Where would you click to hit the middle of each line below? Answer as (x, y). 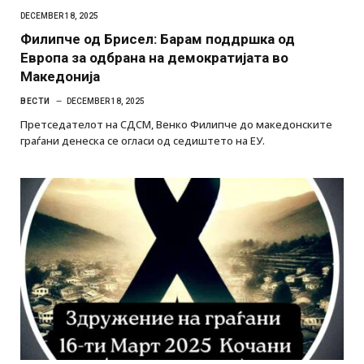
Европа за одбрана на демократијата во (154, 57)
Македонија (60, 76)
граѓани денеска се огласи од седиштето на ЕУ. (143, 140)
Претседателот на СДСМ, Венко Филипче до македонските (176, 124)
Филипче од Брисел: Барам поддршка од (158, 39)
